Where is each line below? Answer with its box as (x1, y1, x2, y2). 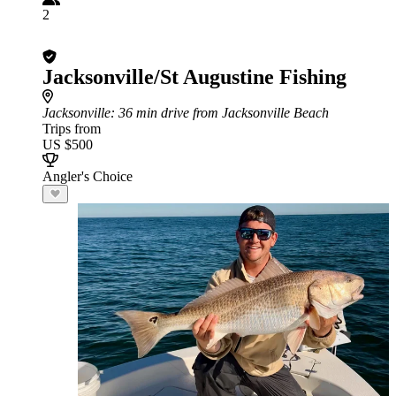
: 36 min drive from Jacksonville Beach (110, 105, 329, 120)
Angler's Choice (42, 169, 133, 184)
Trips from (42, 121, 101, 136)
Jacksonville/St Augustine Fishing (42, 65, 346, 88)
